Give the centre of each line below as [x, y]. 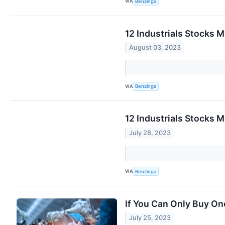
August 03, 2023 [155, 48]
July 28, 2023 [150, 133]
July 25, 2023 [150, 218]
